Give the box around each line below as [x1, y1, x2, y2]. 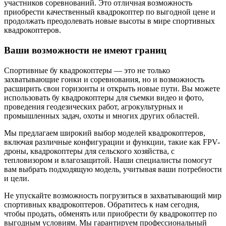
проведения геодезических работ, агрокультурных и [4, 102, 183, 111]
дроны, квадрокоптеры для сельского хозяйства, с [4, 147, 175, 155]
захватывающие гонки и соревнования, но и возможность [4, 75, 204, 84]
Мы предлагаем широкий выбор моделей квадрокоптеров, [4, 129, 205, 137]
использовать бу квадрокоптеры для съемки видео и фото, [4, 93, 204, 102]
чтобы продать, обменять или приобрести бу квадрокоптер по [4, 209, 217, 218]
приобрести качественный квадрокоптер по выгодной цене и [4, 8, 215, 16]
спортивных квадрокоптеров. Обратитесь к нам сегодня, [4, 200, 199, 209]
